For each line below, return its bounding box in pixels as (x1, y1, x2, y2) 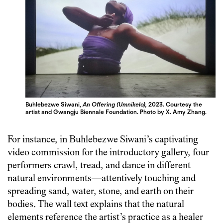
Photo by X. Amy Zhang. (138, 108, 207, 115)
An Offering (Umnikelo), (83, 100, 147, 108)
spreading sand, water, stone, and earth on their (7, 186, 194, 197)
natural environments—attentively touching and (7, 173, 196, 184)
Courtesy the (166, 100, 203, 108)
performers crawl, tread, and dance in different (7, 160, 191, 171)
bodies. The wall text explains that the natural (7, 199, 184, 210)
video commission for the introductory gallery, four (7, 147, 209, 158)
